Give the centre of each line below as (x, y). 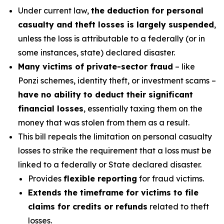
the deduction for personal (147, 10)
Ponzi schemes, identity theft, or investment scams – (117, 80)
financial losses (51, 108)
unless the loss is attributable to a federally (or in (111, 38)
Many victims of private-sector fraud (95, 66)
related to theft (178, 206)
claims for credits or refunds (88, 206)
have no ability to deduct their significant (105, 94)
